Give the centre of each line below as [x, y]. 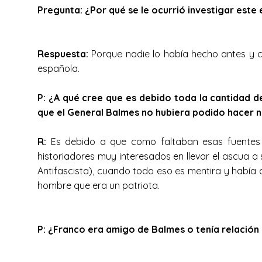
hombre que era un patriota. [101, 185]
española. [63, 68]
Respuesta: [63, 54]
